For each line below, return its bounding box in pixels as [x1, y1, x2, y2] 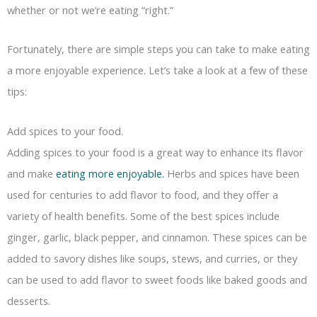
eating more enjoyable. [56, 166, 164, 180]
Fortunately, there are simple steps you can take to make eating [7, 42, 310, 57]
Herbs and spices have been [164, 166, 299, 180]
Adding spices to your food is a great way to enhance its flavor [7, 144, 304, 159]
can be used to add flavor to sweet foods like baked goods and [7, 272, 307, 287]
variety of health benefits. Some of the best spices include [7, 208, 279, 223]
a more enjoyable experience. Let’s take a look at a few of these [7, 63, 308, 78]
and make [7, 166, 56, 180]
